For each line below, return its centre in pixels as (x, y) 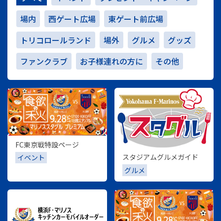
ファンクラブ (44, 61)
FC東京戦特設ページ (47, 144)
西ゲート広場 (72, 18)
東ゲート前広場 (135, 18)
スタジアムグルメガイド (160, 157)
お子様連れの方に (112, 61)
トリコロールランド (56, 40)
